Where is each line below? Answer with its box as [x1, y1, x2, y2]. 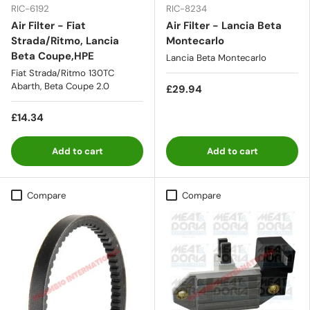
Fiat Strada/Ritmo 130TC [11, 66, 114, 79]
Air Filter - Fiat [11, 18, 86, 33]
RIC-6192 [11, 2, 49, 15]
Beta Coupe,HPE [11, 48, 94, 63]
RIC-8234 [166, 2, 207, 15]
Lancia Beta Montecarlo [166, 51, 266, 64]
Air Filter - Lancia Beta [166, 18, 282, 33]
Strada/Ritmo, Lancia [11, 33, 119, 48]
